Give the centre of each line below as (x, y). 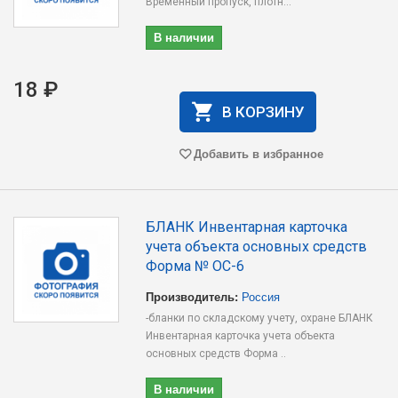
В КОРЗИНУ (263, 112)
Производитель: (192, 296)
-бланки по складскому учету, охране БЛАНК (260, 318)
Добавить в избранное (258, 153)
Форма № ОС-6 (195, 266)
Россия (261, 296)
